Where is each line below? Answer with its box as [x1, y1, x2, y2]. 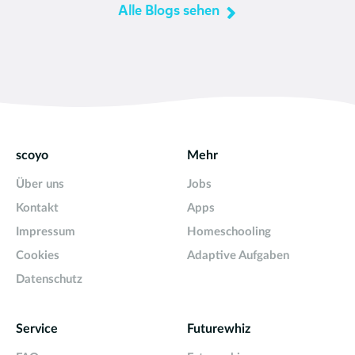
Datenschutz [16, 273, 82, 285]
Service [16, 322, 58, 335]
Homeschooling [187, 225, 271, 238]
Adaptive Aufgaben [187, 249, 289, 261]
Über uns [16, 177, 64, 190]
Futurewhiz [187, 322, 250, 335]
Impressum [16, 225, 75, 238]
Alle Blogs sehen [118, 4, 220, 18]
